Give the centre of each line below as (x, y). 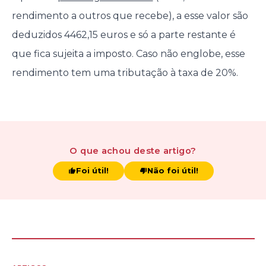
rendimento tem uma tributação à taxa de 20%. (125, 73)
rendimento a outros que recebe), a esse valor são (130, 16)
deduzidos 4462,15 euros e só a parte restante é (123, 35)
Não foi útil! (172, 171)
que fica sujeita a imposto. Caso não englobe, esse (128, 54)
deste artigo (161, 151)
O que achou (100, 151)
